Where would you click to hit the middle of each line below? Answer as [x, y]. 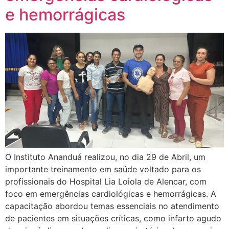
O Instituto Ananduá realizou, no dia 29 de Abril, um [105, 157]
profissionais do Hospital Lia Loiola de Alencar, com [106, 181]
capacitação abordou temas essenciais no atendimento [112, 206]
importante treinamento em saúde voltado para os [103, 169]
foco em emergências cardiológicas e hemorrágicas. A [111, 193]
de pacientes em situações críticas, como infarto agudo [113, 218]
